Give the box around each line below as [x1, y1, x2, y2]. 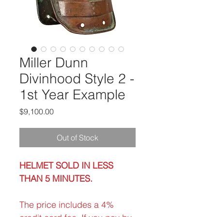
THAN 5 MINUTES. [19, 173, 95, 184]
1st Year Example [19, 86, 125, 103]
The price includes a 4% [19, 199, 114, 210]
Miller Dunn [19, 54, 88, 71]
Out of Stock [57, 133, 98, 142]
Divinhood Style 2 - [19, 70, 134, 87]
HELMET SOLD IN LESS [19, 160, 113, 171]
